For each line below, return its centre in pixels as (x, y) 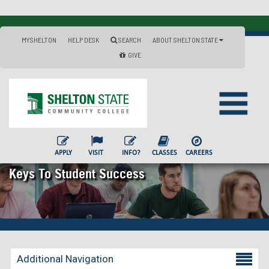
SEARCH (129, 40)
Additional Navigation (65, 258)
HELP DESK (83, 40)
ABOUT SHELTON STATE (186, 40)
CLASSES (164, 153)
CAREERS (199, 153)
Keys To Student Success (77, 174)
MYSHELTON (39, 40)
